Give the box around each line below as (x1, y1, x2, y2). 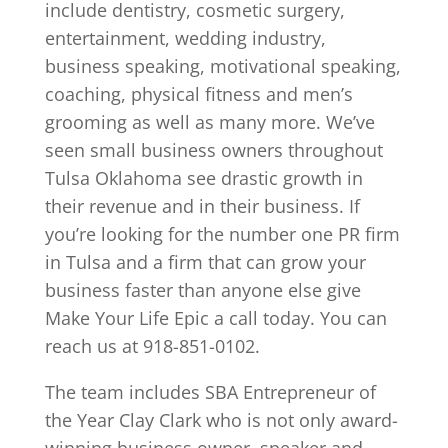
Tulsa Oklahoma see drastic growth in (44, 165, 363, 190)
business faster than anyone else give (44, 277, 361, 302)
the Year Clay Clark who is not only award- (44, 407, 398, 432)
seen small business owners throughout (44, 137, 383, 162)
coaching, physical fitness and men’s (44, 81, 353, 106)
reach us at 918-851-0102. (44, 333, 260, 358)
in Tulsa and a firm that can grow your (44, 249, 366, 274)
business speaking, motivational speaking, (44, 53, 401, 78)
